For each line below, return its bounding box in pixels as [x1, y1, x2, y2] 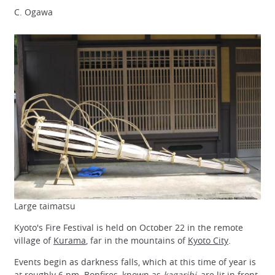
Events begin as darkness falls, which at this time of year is [14, 256, 256, 268]
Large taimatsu [14, 200, 76, 212]
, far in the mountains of [86, 234, 188, 247]
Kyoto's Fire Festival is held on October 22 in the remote [14, 222, 243, 234]
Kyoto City [188, 234, 228, 247]
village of [14, 234, 53, 247]
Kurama [53, 234, 86, 247]
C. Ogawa [14, 6, 53, 18]
